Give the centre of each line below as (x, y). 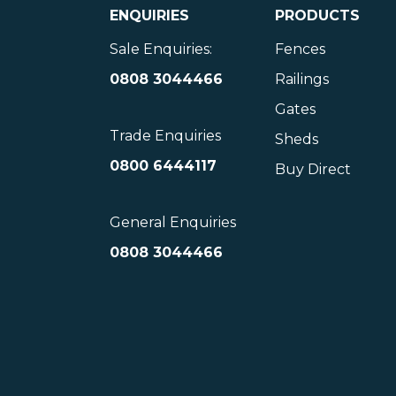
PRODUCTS (318, 15)
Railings (302, 79)
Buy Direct (313, 169)
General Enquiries (173, 222)
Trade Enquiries (166, 136)
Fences (301, 49)
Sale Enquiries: (161, 49)
